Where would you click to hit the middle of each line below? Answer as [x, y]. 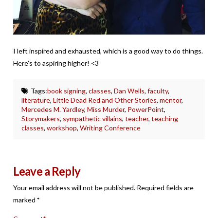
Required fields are [165, 187]
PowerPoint [146, 109]
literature [36, 100]
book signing [66, 91]
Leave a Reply [46, 171]
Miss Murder [106, 109]
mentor [171, 100]
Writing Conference [110, 128]
